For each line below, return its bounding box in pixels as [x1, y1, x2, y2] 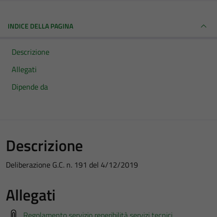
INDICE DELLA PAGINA [8, 21, 73, 31]
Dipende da [12, 81, 48, 93]
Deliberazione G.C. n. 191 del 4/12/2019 [6, 159, 138, 170]
